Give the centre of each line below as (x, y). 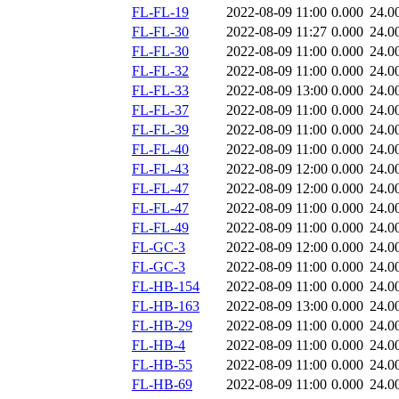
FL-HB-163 (166, 306)
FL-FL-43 (160, 169)
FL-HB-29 (162, 326)
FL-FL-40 (160, 150)
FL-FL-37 (160, 110)
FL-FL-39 (160, 130)
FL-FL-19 (160, 12)
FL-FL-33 (160, 91)
